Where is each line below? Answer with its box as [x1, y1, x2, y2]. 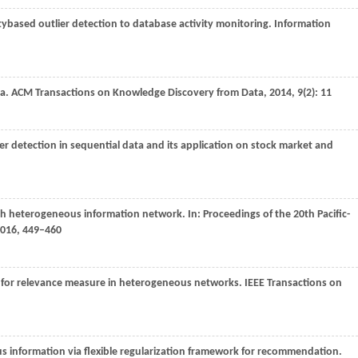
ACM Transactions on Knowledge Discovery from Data [11, 87, 264, 99]
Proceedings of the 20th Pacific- [203, 209, 350, 221]
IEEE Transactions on [245, 277, 342, 289]
